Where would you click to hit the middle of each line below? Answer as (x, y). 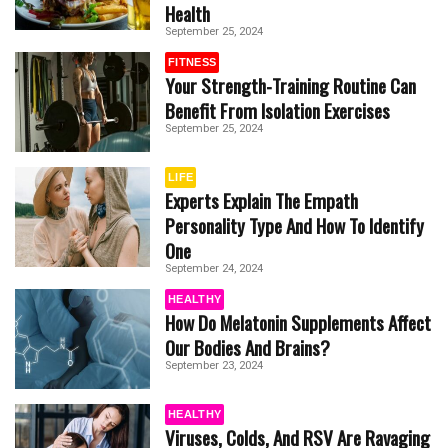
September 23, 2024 (214, 365)
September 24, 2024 (214, 268)
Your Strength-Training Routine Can (290, 85)
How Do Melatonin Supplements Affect (298, 322)
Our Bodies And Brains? (247, 347)
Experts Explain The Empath (261, 200)
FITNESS (192, 61)
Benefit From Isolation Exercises (277, 110)
